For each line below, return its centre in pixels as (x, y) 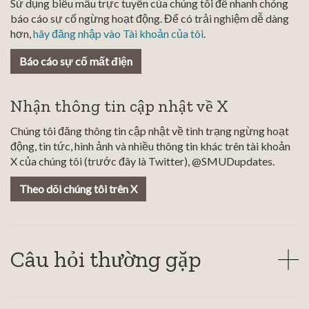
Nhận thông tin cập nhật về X (119, 106)
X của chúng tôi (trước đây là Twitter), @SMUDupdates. (142, 161)
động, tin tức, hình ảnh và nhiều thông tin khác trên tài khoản (150, 146)
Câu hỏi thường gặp (106, 259)
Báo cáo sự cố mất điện (76, 61)
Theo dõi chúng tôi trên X (78, 189)
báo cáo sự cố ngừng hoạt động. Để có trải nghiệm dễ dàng (150, 19)
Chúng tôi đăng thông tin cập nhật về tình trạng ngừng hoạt (150, 131)
